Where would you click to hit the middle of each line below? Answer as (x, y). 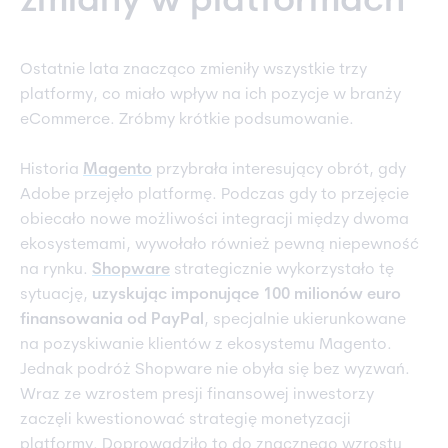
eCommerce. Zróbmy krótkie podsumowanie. (187, 120)
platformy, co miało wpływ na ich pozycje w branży (210, 95)
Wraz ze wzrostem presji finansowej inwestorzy (197, 395)
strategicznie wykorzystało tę (282, 270)
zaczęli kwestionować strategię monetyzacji (185, 420)
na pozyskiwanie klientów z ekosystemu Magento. (206, 345)
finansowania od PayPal (112, 320)
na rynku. (56, 270)
